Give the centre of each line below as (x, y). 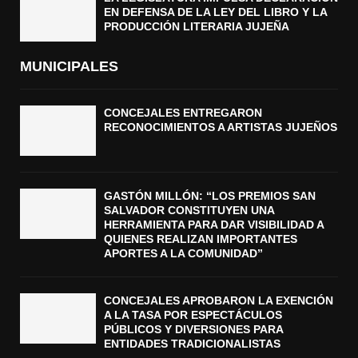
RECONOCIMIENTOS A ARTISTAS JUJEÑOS (221, 127)
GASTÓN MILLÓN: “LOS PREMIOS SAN (210, 196)
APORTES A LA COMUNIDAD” (183, 254)
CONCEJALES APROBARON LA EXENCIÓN (219, 301)
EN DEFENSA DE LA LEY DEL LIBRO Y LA (215, 12)
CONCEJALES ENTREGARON (183, 112)
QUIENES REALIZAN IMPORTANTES (201, 239)
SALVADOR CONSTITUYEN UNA (189, 211)
